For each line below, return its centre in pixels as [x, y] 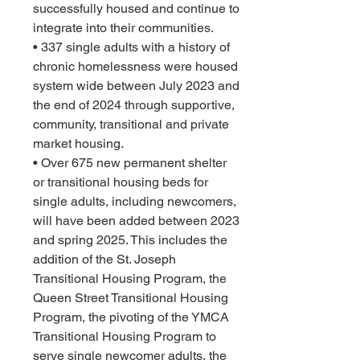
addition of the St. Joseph [106, 259]
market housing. [78, 143]
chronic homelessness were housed [137, 66]
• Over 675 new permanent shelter [131, 163]
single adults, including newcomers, [136, 201]
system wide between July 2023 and [138, 86]
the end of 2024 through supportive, [135, 105]
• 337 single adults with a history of [133, 47]
